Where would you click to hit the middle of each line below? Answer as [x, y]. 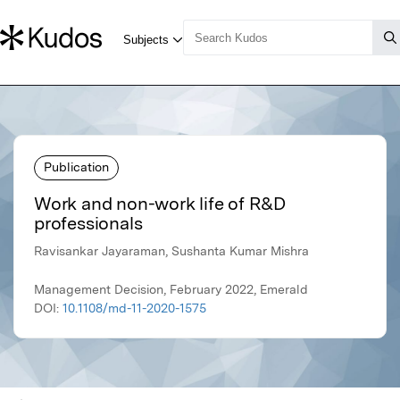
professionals [88, 224]
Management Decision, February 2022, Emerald [171, 290]
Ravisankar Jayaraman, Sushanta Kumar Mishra [171, 251]
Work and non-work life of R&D [160, 204]
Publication [76, 167]
